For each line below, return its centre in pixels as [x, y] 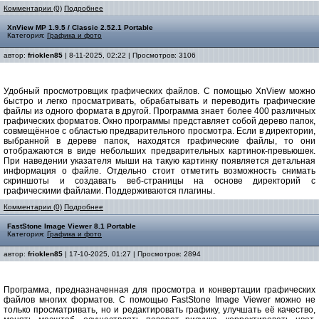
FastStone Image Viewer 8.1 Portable [72, 226]
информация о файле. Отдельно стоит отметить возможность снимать [159, 171]
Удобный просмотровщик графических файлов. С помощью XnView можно [159, 91]
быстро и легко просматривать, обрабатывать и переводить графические [159, 101]
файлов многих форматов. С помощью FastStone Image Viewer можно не [159, 300]
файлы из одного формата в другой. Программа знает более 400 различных [159, 111]
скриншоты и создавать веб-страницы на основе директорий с [159, 181]
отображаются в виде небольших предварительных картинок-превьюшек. [159, 151]
